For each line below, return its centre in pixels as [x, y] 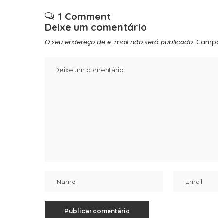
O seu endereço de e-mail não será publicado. [119, 42]
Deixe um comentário [96, 27]
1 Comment [84, 17]
